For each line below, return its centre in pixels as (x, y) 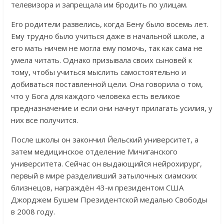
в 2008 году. (33, 212)
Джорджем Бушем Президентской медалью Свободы (109, 200)
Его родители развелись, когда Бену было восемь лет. (109, 24)
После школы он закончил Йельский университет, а (104, 140)
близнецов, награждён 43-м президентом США (97, 188)
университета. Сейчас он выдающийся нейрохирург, (106, 164)
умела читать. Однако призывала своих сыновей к (101, 60)
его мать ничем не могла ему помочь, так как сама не (106, 48)
